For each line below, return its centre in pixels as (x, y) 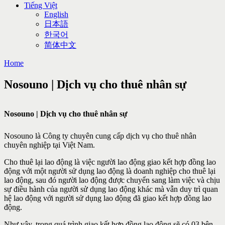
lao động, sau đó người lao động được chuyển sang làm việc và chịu (112, 180)
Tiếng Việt (41, 5)
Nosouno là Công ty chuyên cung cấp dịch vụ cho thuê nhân (100, 136)
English (56, 14)
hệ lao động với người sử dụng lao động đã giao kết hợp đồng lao (108, 198)
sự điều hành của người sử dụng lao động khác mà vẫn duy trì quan (111, 189)
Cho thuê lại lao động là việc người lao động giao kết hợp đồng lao (110, 162)
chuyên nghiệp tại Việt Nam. (49, 145)
